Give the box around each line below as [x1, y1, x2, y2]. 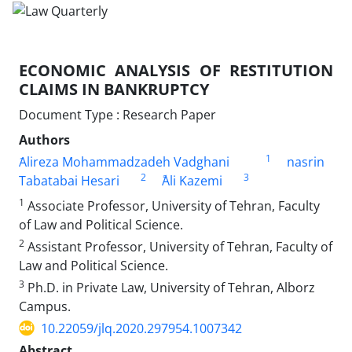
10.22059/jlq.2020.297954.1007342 [41, 319, 242, 337]
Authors [19, 130, 70, 148]
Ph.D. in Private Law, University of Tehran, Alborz [24, 278, 315, 296]
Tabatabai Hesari [19, 171, 119, 189]
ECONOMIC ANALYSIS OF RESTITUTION [19, 59, 333, 81]
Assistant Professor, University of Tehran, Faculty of [24, 237, 332, 255]
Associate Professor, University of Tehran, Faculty [24, 196, 320, 214]
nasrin [286, 152, 324, 170]
